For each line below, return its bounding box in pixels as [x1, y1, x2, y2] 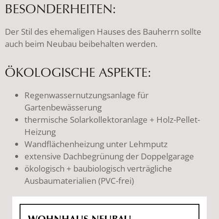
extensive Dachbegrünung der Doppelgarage [24, 151, 194, 162]
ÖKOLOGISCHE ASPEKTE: [5, 65, 151, 81]
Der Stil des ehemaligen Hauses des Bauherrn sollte [5, 25, 201, 37]
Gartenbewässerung [24, 102, 102, 113]
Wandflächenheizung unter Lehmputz [24, 138, 168, 150]
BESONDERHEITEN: [5, 1, 116, 17]
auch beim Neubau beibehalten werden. [5, 38, 157, 49]
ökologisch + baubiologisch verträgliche [24, 163, 172, 175]
